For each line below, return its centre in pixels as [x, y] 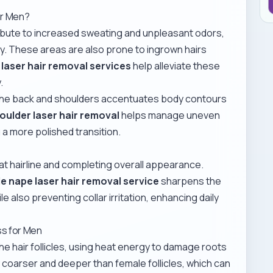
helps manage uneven [170, 115]
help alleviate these [176, 66]
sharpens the [190, 181]
